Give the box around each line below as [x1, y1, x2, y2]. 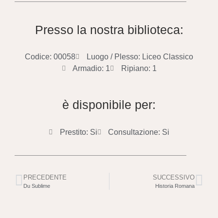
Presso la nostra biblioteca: [35, 23, 183, 36]
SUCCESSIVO [153, 173, 195, 181]
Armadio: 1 [73, 64, 110, 73]
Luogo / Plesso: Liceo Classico [86, 53, 193, 61]
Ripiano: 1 [121, 64, 157, 73]
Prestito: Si [59, 127, 97, 136]
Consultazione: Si [108, 127, 169, 136]
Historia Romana [155, 182, 195, 189]
